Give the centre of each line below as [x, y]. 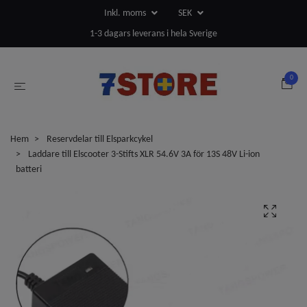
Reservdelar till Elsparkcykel [100, 139]
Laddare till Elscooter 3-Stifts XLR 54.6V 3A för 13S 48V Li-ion [143, 154]
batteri [29, 169]
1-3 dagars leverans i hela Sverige [153, 34]
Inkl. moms [126, 13]
